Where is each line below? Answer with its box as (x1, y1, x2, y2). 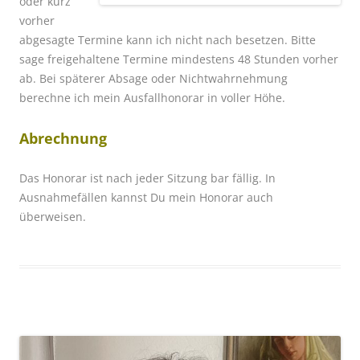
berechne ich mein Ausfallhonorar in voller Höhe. (19, 89, 285, 105)
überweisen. (19, 208, 86, 224)
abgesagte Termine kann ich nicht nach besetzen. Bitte (19, 31, 316, 47)
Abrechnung (19, 128, 107, 148)
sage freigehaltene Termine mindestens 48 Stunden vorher (19, 51, 338, 67)
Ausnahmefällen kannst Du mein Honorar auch (19, 189, 273, 205)
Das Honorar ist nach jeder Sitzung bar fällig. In (19, 170, 276, 186)
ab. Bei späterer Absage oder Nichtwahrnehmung (19, 70, 288, 86)
